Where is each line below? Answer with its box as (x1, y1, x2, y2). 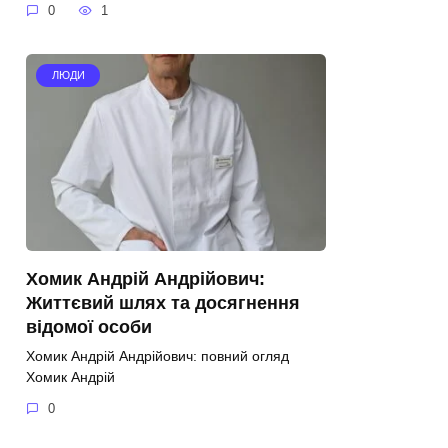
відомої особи (26, 316, 152, 337)
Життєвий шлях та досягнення (26, 292, 300, 313)
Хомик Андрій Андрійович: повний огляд (26, 347, 289, 364)
